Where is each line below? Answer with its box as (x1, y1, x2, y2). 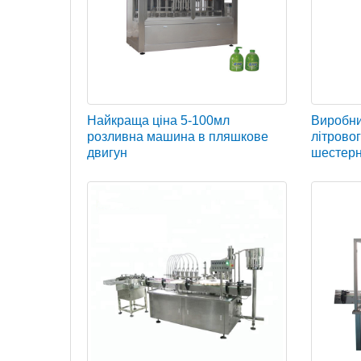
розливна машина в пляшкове (87, 129, 268, 143)
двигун (87, 145, 127, 160)
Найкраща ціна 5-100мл (87, 113, 230, 127)
